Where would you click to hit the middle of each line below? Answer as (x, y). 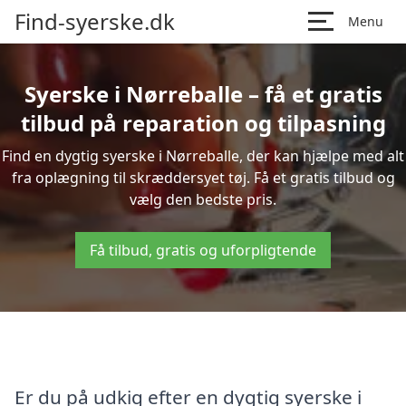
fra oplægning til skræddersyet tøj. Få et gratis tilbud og (203, 178)
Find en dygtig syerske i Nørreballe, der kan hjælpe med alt (203, 156)
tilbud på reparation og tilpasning (203, 123)
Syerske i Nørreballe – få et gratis (203, 94)
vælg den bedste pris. (203, 199)
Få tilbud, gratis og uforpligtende (203, 250)
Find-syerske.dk (95, 21)
